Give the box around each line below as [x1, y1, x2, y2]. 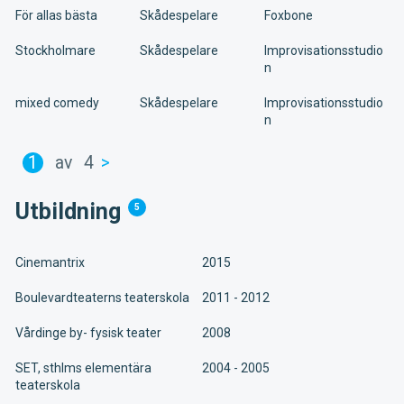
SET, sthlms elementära [15, 360, 151, 375]
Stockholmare [15, 42, 96, 58]
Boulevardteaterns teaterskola [15, 289, 189, 305]
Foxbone [264, 7, 313, 23]
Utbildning [15, 197, 121, 225]
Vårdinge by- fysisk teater [15, 325, 161, 340]
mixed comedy [15, 95, 99, 110]
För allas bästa [15, 7, 97, 23]
